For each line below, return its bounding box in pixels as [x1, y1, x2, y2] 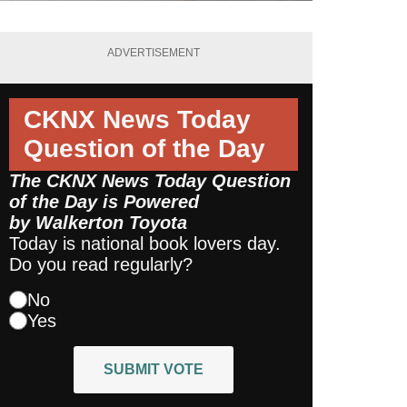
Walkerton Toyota [35, 212, 187, 233]
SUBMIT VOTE [104, 361, 203, 377]
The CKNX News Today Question [9, 170, 291, 191]
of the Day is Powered [9, 191, 199, 212]
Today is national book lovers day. [9, 233, 281, 253]
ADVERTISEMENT [107, 46, 200, 60]
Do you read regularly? [9, 253, 193, 274]
